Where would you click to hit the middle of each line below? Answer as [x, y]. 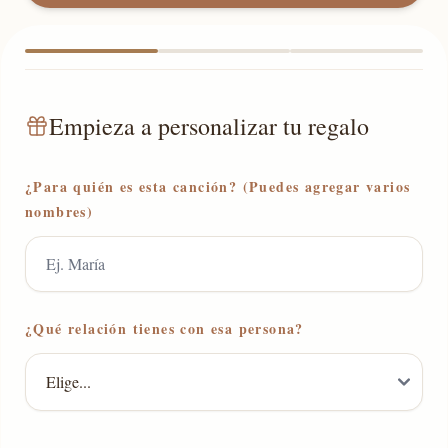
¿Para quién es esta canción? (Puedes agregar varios [218, 186]
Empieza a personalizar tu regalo [209, 126]
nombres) [59, 211]
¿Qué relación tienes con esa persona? [164, 328]
